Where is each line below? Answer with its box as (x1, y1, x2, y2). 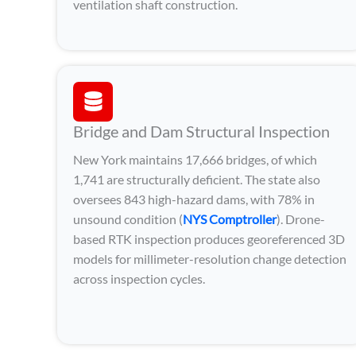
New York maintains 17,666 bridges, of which (73, 151, 317, 167)
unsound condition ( (73, 211, 183, 226)
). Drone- (277, 211, 325, 226)
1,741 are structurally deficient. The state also (73, 171, 320, 187)
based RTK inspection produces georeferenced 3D (73, 230, 345, 246)
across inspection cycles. (73, 270, 205, 286)
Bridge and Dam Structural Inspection (73, 121, 330, 141)
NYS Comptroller (183, 211, 277, 226)
